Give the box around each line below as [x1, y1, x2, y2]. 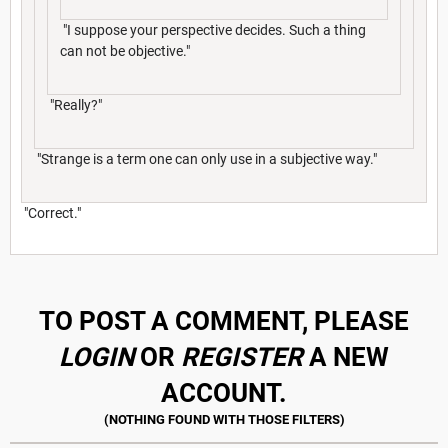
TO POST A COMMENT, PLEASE [39, 305, 409, 336]
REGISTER [181, 341, 303, 372]
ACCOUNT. [161, 377, 287, 408]
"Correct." [21, 204, 81, 221]
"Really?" [47, 96, 102, 113]
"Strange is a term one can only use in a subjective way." [34, 150, 377, 167]
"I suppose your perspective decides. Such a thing [60, 21, 366, 38]
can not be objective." [60, 42, 190, 59]
